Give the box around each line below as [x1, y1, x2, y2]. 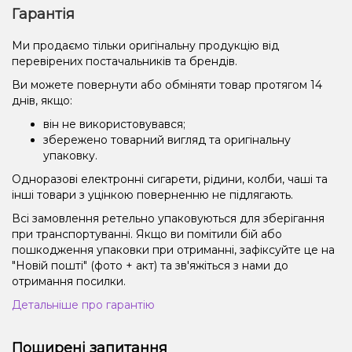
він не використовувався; [43, 116, 185, 131]
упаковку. [43, 148, 97, 163]
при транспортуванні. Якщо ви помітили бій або [12, 226, 282, 241]
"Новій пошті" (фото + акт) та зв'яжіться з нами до [12, 258, 288, 273]
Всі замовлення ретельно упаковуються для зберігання [12, 211, 324, 225]
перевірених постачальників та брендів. [12, 53, 240, 68]
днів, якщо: [12, 93, 72, 108]
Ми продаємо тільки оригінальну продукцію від [12, 38, 279, 53]
